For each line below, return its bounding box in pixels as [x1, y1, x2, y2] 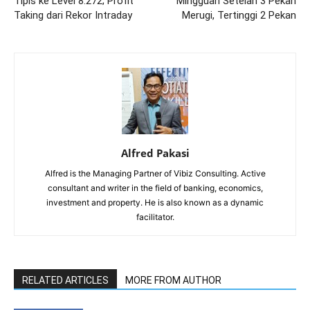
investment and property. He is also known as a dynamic [46, 197, 264, 208]
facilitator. [136, 212, 174, 222]
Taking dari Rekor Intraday [14, 9, 132, 21]
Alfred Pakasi [120, 146, 190, 160]
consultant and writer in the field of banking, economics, [47, 183, 263, 193]
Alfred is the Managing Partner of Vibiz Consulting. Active [44, 168, 266, 179]
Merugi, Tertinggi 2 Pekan [182, 9, 296, 21]
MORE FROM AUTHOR [125, 275, 221, 286]
